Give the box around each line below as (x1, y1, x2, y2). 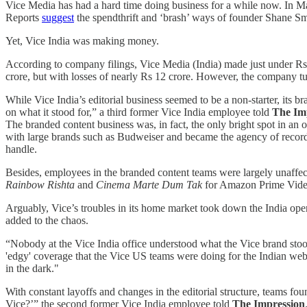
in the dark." (5, 262, 59, 275)
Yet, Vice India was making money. (5, 35, 162, 47)
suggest (42, 12, 74, 24)
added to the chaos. (5, 214, 91, 227)
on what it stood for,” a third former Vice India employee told (5, 106, 272, 119)
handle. (5, 143, 40, 156)
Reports (5, 12, 42, 24)
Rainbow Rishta (5, 179, 77, 191)
